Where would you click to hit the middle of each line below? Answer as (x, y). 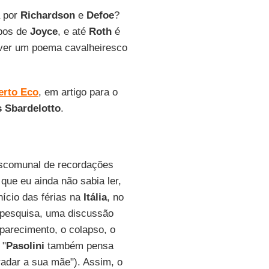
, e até (73, 32)
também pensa (79, 246)
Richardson (47, 15)
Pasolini (25, 246)
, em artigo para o (78, 92)
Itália (95, 197)
